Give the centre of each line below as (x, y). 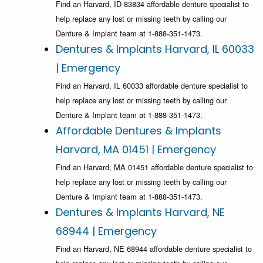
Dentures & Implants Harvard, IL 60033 (155, 49)
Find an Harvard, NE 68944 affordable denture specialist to (154, 249)
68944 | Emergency (106, 231)
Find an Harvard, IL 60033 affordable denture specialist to (152, 86)
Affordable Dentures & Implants (139, 131)
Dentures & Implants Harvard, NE (140, 213)
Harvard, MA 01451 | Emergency (136, 150)
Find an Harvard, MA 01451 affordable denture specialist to (154, 167)
